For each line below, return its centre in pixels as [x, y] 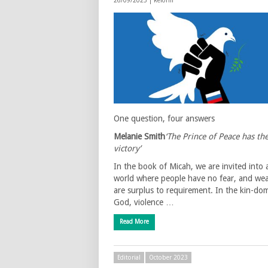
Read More [134, 221]
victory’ [127, 148]
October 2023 [168, 258]
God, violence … [144, 202]
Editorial [129, 258]
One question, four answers [164, 118]
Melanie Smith [139, 136]
